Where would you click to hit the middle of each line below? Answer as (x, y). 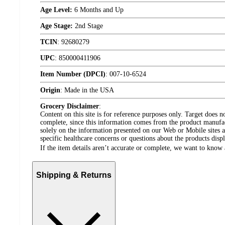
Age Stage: (57, 26)
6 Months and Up (98, 10)
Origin (50, 90)
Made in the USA (89, 90)
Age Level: (56, 10)
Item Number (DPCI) (73, 74)
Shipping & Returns (74, 175)
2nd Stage (88, 26)
